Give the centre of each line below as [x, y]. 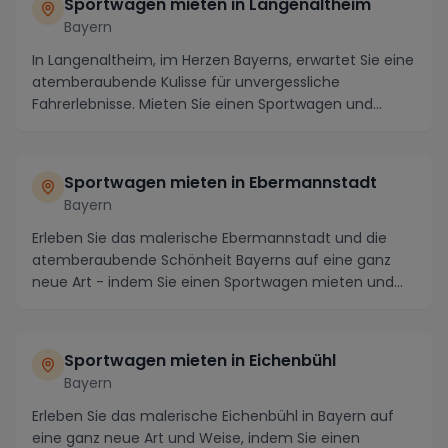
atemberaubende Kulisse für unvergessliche [186, 81]
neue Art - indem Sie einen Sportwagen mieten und [213, 281]
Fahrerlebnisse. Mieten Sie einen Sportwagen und [202, 103]
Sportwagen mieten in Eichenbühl [200, 360]
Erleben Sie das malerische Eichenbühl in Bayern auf [213, 415]
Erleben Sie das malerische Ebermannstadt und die [209, 237]
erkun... [56, 125]
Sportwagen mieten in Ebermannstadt [220, 182]
